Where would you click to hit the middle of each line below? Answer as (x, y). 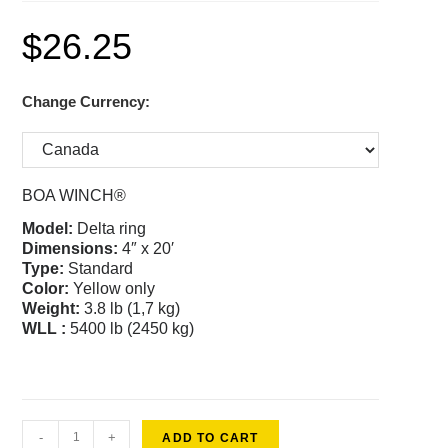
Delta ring (110, 228)
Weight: (51, 308)
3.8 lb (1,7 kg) (130, 308)
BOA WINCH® (74, 195)
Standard (99, 268)
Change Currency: (86, 101)
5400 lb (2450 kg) (130, 328)
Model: (48, 228)
